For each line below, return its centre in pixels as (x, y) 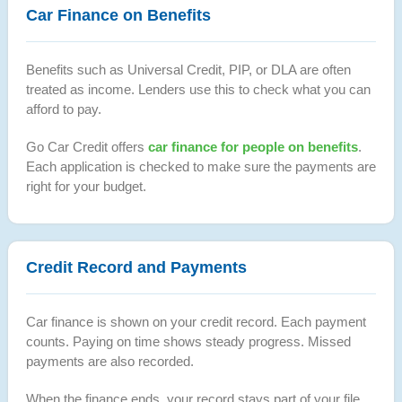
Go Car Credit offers (87, 146)
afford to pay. (63, 109)
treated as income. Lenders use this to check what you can (198, 89)
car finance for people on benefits (253, 146)
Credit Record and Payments (136, 267)
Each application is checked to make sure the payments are (201, 166)
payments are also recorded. (109, 361)
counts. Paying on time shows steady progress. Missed (188, 341)
